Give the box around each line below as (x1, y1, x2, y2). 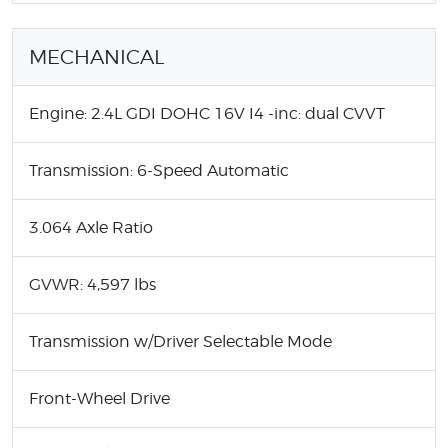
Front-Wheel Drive (29, 388, 170, 408)
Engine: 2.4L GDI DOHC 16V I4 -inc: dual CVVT (29, 103, 385, 123)
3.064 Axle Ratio (29, 217, 153, 237)
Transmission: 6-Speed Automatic (29, 160, 289, 180)
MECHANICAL (29, 44, 164, 69)
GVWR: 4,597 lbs (29, 274, 156, 294)
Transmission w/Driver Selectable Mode (29, 331, 332, 351)
